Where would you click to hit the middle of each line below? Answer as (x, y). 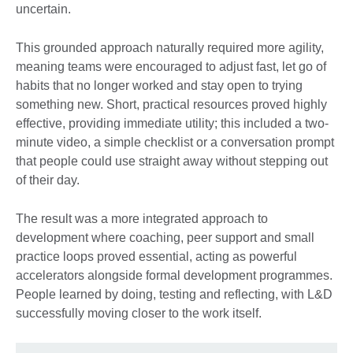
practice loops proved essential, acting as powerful (156, 257)
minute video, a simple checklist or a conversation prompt (175, 143)
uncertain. (45, 9)
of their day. (49, 180)
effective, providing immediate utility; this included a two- (172, 124)
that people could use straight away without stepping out (172, 162)
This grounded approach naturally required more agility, (170, 48)
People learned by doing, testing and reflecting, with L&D (174, 295)
